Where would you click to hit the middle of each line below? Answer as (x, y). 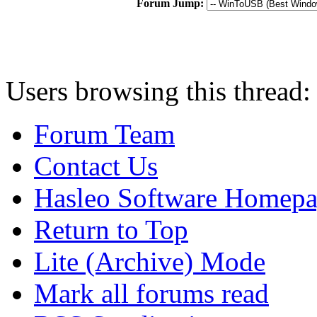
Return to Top (111, 229)
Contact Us (96, 166)
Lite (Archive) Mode (150, 261)
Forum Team (104, 134)
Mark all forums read (151, 293)
